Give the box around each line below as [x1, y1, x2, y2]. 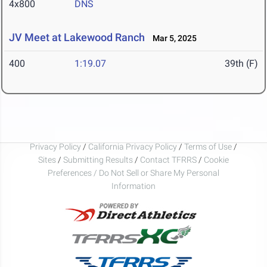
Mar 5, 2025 [147, 33, 197, 44]
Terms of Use [184, 141, 232, 151]
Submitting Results [63, 154, 133, 164]
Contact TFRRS [140, 154, 198, 164]
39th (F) [225, 58, 258, 70]
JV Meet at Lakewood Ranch [9, 31, 145, 44]
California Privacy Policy [88, 141, 177, 151]
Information [111, 181, 156, 191]
